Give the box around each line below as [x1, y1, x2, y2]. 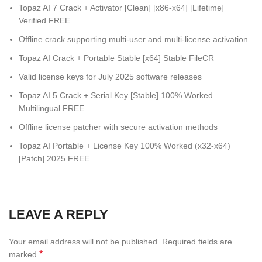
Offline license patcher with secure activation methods [19, 122, 218, 132]
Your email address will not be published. [9, 237, 160, 246]
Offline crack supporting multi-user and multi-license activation [19, 35, 248, 44]
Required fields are [162, 237, 232, 246]
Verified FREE [19, 16, 70, 25]
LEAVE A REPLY [9, 207, 108, 222]
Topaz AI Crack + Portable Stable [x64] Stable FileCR [19, 53, 214, 63]
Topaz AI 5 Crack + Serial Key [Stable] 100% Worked [19, 91, 213, 100]
